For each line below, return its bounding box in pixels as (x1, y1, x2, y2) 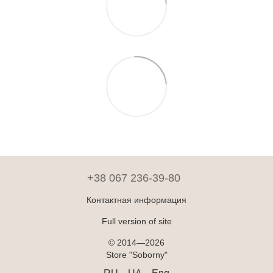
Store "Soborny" (105, 250, 168, 260)
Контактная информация (87, 195, 186, 205)
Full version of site (101, 216, 172, 226)
